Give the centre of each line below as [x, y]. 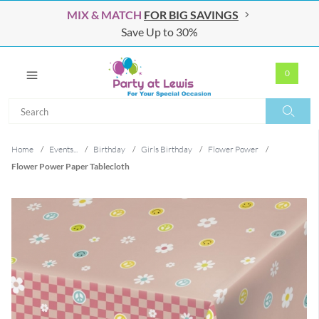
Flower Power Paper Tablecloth [70, 166]
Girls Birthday [167, 149]
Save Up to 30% [159, 32]
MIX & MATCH [104, 15]
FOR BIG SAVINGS [191, 15]
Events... [63, 149]
